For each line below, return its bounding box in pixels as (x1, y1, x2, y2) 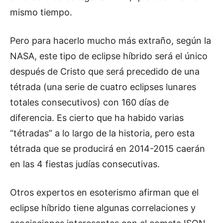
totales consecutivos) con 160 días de (10, 97, 169, 108)
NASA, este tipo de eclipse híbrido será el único (10, 50, 208, 61)
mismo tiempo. (10, 6, 72, 17)
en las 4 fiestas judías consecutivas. (10, 158, 160, 169)
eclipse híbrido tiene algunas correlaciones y (10, 202, 196, 213)
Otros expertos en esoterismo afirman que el (10, 187, 199, 198)
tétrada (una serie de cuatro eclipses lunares (10, 81, 196, 92)
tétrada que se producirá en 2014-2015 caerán (10, 143, 205, 154)
